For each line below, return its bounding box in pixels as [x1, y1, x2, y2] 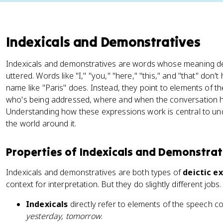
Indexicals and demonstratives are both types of [6, 167, 183, 178]
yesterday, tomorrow [26, 211, 101, 222]
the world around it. [6, 118, 77, 129]
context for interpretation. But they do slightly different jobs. [6, 179, 222, 190]
